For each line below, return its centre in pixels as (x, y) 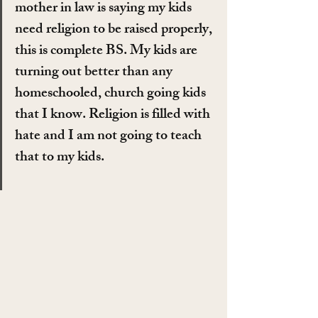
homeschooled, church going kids (112, 94)
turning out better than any (95, 72)
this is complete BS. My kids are (108, 51)
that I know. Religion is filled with (114, 115)
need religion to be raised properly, (115, 30)
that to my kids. (60, 158)
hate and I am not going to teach (110, 136)
